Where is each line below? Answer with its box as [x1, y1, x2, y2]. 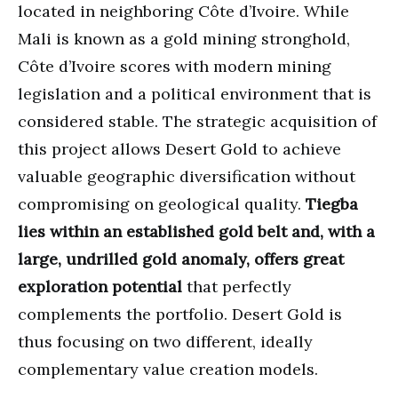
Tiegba [306, 193, 358, 214]
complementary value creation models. [18, 358, 318, 379]
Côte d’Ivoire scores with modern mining [18, 55, 331, 76]
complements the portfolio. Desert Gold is [18, 303, 342, 324]
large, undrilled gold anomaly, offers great [18, 248, 344, 269]
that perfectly [182, 275, 291, 297]
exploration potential [18, 275, 182, 297]
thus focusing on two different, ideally [18, 330, 313, 352]
